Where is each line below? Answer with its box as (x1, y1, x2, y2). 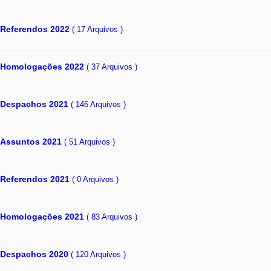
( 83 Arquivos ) (87, 212, 137, 221)
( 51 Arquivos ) (64, 137, 115, 146)
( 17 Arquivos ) (72, 24, 123, 34)
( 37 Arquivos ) (87, 62, 137, 71)
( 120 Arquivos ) (71, 249, 126, 259)
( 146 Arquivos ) (71, 99, 126, 109)
